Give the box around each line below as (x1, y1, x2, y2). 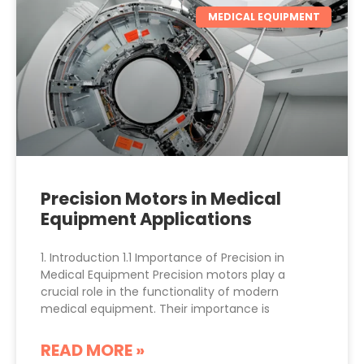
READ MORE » (41, 338, 145, 362)
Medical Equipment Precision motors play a (41, 266, 285, 283)
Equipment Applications (41, 206, 252, 231)
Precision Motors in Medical (41, 186, 281, 210)
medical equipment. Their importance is (41, 300, 270, 317)
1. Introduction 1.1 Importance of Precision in (41, 249, 284, 266)
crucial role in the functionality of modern (41, 283, 279, 300)
